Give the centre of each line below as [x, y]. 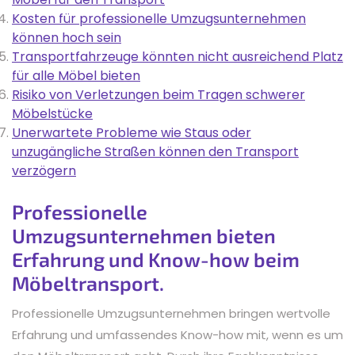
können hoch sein [67, 37]
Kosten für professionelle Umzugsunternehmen [159, 18]
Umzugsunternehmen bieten [144, 235]
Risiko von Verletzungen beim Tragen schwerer [158, 94]
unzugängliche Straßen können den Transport [155, 151]
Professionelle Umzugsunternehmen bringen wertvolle [171, 313]
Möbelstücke [52, 113]
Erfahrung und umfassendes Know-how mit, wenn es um [177, 334]
